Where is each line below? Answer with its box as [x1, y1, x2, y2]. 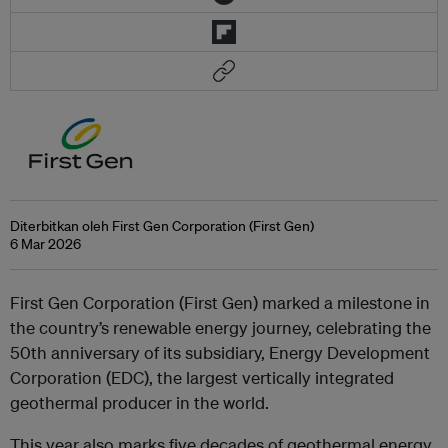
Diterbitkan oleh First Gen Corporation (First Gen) [10, 216, 314, 235]
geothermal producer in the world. [10, 391, 269, 413]
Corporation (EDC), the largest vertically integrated [10, 366, 394, 388]
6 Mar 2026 [10, 234, 81, 253]
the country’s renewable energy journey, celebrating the [10, 316, 431, 338]
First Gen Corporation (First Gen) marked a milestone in [10, 291, 430, 313]
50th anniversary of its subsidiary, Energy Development [10, 341, 430, 363]
